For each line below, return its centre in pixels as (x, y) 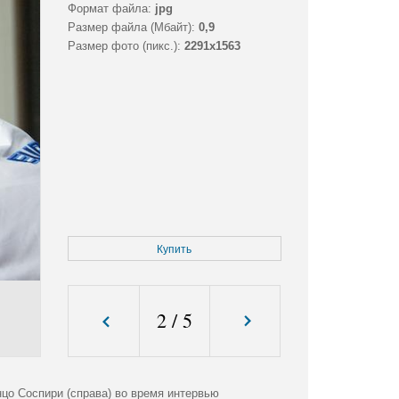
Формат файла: (109, 9)
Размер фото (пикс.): (124, 46)
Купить (175, 250)
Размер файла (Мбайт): (131, 28)
